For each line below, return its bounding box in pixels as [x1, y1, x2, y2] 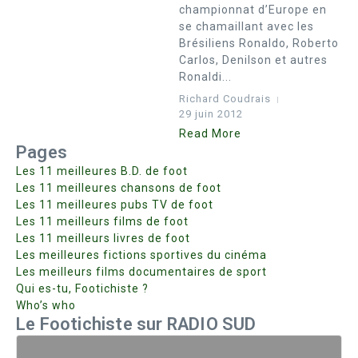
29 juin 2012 [179, 108, 243, 120]
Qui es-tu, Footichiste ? [16, 282, 149, 295]
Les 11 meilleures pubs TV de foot [16, 198, 213, 211]
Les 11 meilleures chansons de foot [16, 181, 221, 194]
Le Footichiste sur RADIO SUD [16, 314, 257, 334]
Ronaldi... [179, 70, 232, 83]
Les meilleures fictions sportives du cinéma [16, 249, 267, 261]
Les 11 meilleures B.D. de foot [16, 165, 188, 177]
